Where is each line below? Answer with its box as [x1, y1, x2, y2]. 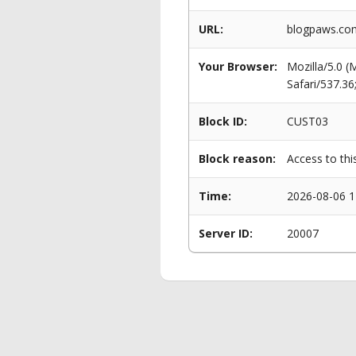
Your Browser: [199, 59, 277, 74]
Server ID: [199, 226, 253, 241]
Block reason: [199, 151, 276, 166]
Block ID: [199, 114, 247, 129]
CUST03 [287, 114, 328, 129]
